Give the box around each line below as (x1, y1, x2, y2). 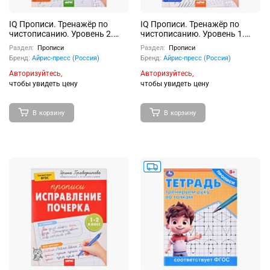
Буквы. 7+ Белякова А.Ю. (9, 39, 109, 48)
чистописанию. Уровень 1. (140, 29, 245, 39)
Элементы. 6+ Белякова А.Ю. (140, 39, 255, 48)
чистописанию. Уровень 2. (9, 29, 113, 39)
